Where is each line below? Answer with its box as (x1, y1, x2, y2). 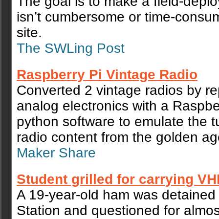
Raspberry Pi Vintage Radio (17, 67, 197, 83)
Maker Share (17, 145, 96, 161)
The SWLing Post (17, 41, 125, 56)
